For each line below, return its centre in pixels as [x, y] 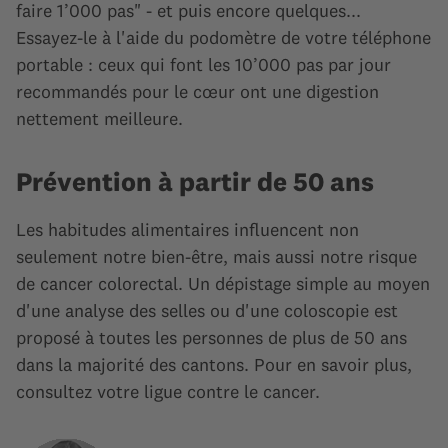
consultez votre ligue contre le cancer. [168, 391]
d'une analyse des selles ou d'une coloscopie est [207, 310]
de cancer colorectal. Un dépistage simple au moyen [223, 283]
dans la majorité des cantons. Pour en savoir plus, [214, 364]
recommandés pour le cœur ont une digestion [197, 91]
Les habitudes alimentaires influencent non [187, 229]
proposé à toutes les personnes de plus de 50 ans [211, 337]
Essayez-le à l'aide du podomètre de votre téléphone [223, 37]
